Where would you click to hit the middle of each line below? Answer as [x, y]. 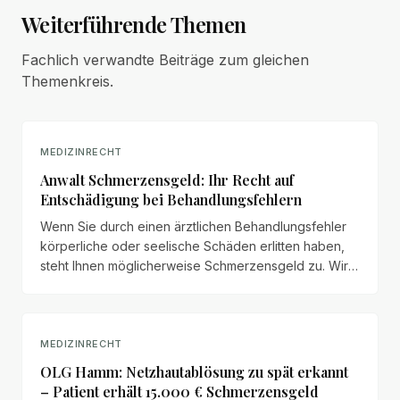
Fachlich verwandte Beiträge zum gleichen [165, 60]
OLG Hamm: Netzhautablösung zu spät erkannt [194, 372]
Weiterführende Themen [134, 24]
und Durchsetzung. [96, 305]
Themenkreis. [67, 81]
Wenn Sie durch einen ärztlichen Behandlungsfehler [193, 226]
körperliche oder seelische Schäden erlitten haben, [192, 246]
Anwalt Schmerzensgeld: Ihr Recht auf [167, 180]
